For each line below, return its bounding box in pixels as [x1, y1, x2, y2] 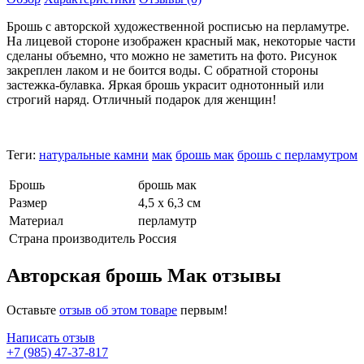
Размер [9, 195, 47, 210]
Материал [9, 213, 63, 227]
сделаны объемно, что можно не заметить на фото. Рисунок [6, 48, 337, 63]
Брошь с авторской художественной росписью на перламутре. [6, 19, 349, 33]
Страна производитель [9, 231, 135, 245]
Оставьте [6, 302, 59, 317]
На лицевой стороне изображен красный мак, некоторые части [6, 33, 356, 48]
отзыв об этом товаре [59, 302, 177, 317]
